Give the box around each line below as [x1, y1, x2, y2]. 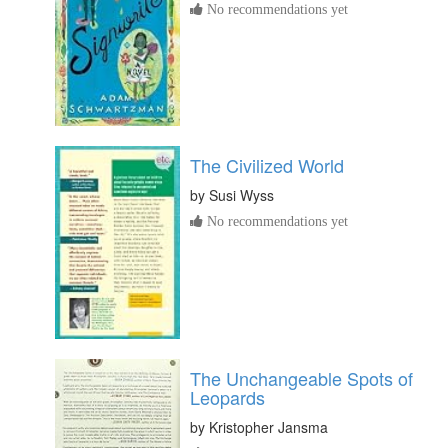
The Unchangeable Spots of [190, 364, 413, 391]
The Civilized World [190, 152, 344, 179]
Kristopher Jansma [209, 416, 328, 437]
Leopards [190, 383, 265, 410]
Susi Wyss [209, 185, 274, 206]
